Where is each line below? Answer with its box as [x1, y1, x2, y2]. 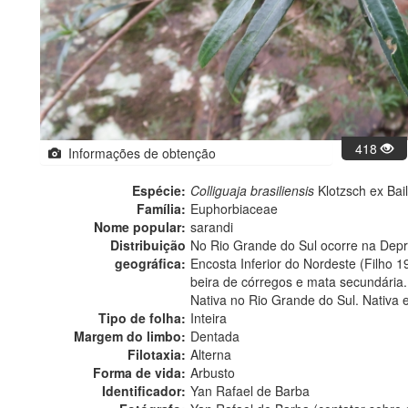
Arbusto [190, 363, 235, 382]
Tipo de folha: [98, 309, 186, 328]
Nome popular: [94, 218, 186, 237]
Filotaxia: [127, 345, 186, 364]
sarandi [190, 218, 233, 237]
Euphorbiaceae [190, 199, 278, 219]
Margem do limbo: [74, 327, 186, 346]
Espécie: [132, 181, 186, 200]
